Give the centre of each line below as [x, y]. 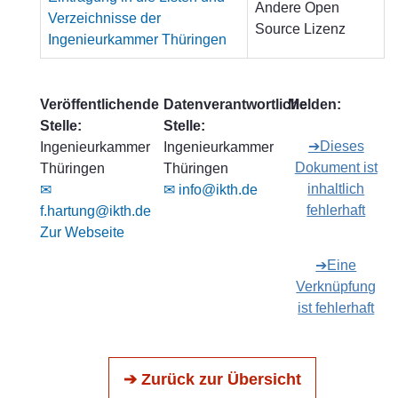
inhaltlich [336, 189]
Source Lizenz [300, 29]
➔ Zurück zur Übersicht [212, 379]
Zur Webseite [82, 232]
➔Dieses [336, 146]
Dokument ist [336, 167]
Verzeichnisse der [104, 18]
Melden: [314, 104]
